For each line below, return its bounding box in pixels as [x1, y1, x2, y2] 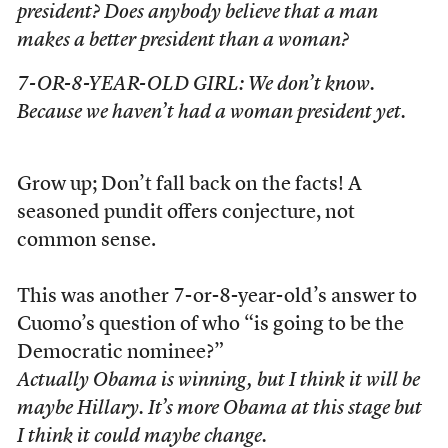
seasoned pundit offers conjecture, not [16, 203, 355, 223]
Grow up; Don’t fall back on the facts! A [16, 175, 362, 195]
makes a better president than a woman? [16, 31, 349, 51]
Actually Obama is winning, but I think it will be [16, 371, 420, 391]
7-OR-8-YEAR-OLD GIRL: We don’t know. [16, 75, 375, 95]
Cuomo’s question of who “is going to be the [16, 315, 404, 335]
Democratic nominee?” [16, 343, 224, 363]
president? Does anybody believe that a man [16, 3, 378, 23]
